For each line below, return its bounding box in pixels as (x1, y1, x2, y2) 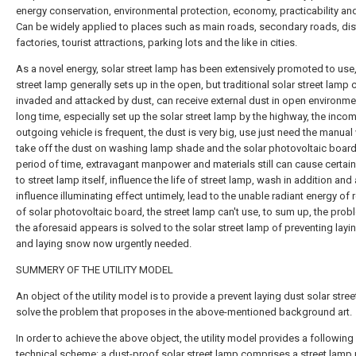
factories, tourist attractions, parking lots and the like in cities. (16, 37, 297, 48)
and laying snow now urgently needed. (16, 238, 192, 250)
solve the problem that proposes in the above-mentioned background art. (16, 306, 352, 318)
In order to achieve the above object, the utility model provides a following (16, 332, 354, 344)
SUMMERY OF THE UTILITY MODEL (16, 264, 173, 276)
